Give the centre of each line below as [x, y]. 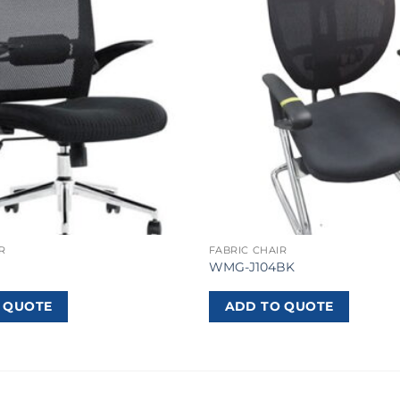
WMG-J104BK [251, 267]
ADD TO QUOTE [279, 307]
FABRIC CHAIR [248, 250]
